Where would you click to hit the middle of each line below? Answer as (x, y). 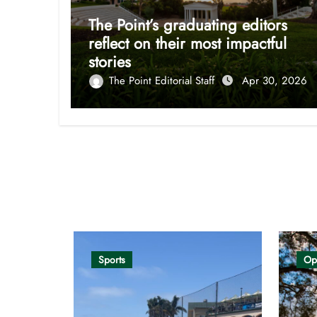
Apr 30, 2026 (275, 80)
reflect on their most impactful (188, 43)
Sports (112, 259)
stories (110, 61)
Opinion (113, 200)
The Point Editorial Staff (163, 80)
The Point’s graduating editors (188, 24)
